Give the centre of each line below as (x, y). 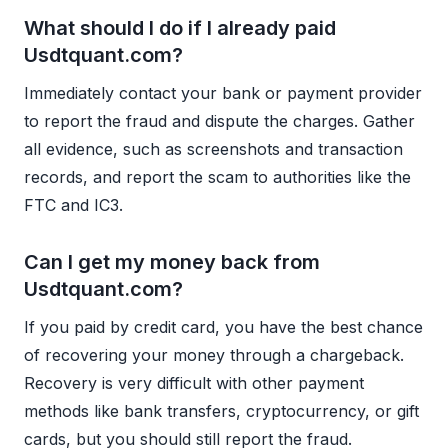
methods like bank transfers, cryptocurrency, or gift (221, 410)
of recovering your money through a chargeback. (214, 354)
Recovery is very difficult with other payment (194, 382)
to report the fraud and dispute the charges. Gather (219, 120)
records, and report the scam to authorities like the (217, 176)
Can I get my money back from (172, 261)
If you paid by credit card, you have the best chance (223, 326)
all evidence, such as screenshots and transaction (213, 148)
